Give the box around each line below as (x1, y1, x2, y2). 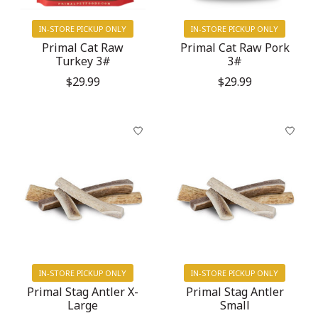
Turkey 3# (55, 53, 111, 69)
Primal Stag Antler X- (27, 283, 139, 300)
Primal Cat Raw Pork (180, 39, 290, 55)
